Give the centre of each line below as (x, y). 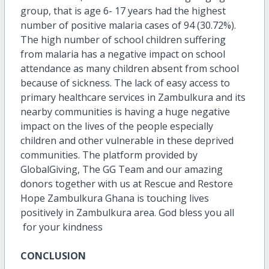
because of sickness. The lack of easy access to (125, 83)
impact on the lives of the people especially (116, 126)
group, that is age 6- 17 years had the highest (123, 11)
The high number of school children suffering (123, 39)
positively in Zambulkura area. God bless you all (127, 212)
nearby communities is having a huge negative (125, 111)
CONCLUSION (53, 255)
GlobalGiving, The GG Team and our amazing (121, 169)
